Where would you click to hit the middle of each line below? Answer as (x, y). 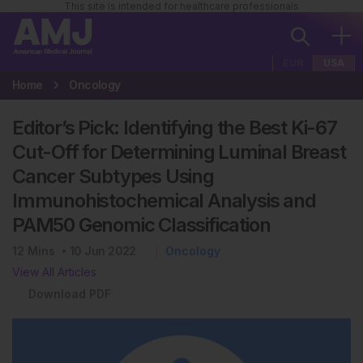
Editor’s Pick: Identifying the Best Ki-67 (175, 128)
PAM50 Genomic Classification (141, 225)
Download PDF (70, 294)
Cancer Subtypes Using (113, 176)
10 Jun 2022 (103, 251)
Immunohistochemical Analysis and (164, 201)
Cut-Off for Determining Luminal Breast (179, 152)
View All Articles (54, 272)
